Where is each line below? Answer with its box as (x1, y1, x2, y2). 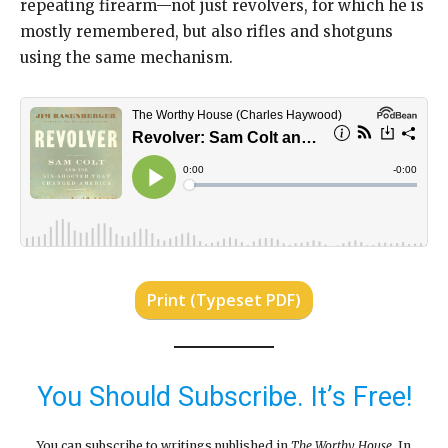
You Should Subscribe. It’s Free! (36, 381, 412, 414)
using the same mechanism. (20, 48, 233, 68)
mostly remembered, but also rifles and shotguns (20, 22, 393, 42)
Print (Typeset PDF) (147, 289, 301, 312)
